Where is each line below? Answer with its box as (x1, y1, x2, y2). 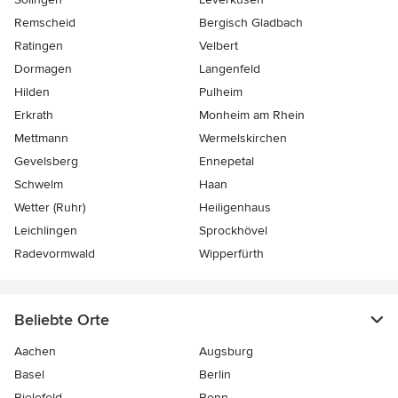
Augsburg (199, 344, 253, 360)
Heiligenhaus (199, 200, 271, 216)
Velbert (199, 38, 238, 54)
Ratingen (14, 38, 63, 54)
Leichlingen (14, 223, 77, 239)
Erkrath (14, 107, 53, 123)
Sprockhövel (199, 223, 267, 239)
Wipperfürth (199, 246, 264, 262)
